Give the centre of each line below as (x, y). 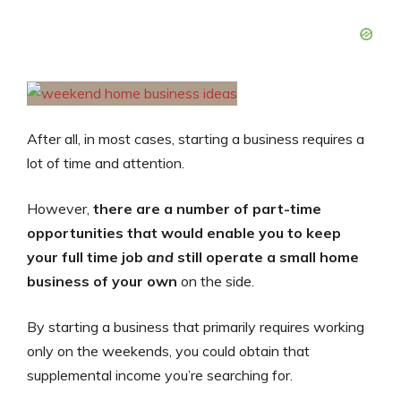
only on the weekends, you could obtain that (168, 351)
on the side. (216, 282)
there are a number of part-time (207, 209)
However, (60, 209)
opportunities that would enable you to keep (184, 233)
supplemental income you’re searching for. (160, 375)
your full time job (87, 257)
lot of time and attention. (106, 163)
